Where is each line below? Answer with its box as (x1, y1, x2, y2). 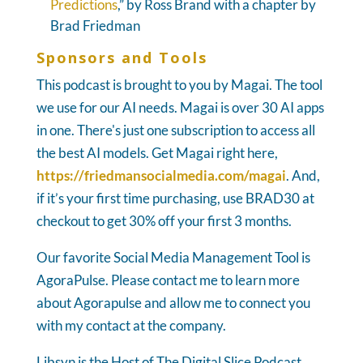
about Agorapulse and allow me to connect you (36, 293, 310, 311)
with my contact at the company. (36, 316, 226, 334)
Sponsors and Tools (36, 47, 207, 67)
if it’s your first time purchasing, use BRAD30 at (36, 189, 314, 207)
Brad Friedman (49, 16, 140, 34)
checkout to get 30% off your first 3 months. (36, 211, 292, 229)
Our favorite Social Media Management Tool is (36, 248, 310, 266)
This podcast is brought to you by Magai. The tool (36, 75, 322, 93)
